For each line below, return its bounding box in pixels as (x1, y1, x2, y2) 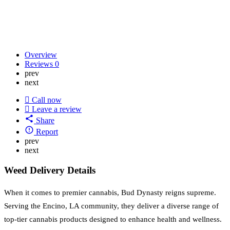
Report (36, 127, 58, 137)
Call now (32, 95, 62, 105)
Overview (25, 50, 57, 60)
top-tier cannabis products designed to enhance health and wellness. (4, 215, 222, 223)
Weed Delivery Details (4, 165, 95, 176)
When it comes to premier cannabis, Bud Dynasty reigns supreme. (4, 188, 216, 197)
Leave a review (32, 105, 82, 114)
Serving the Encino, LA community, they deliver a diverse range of (4, 201, 219, 210)
